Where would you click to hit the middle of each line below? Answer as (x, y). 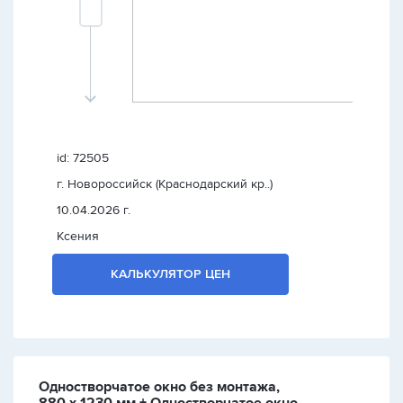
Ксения (78, 236)
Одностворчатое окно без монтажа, (159, 387)
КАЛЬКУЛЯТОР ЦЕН (171, 274)
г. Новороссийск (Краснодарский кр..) (165, 184)
